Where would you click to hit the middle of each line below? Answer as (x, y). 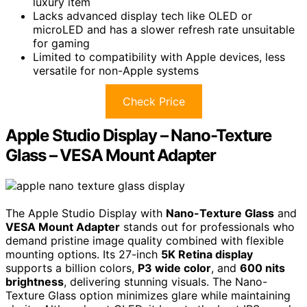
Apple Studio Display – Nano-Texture (138, 135)
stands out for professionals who (207, 226)
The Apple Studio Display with (86, 213)
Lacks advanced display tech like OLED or (143, 15)
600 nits (262, 268)
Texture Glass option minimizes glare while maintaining (148, 295)
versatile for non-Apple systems (116, 70)
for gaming (61, 43)
